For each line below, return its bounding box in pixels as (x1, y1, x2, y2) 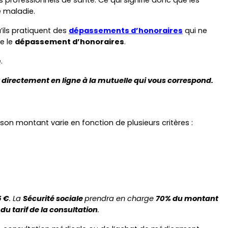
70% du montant (156, 193, 218, 204)
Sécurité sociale (23, 193, 84, 204)
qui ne (183, 25, 207, 36)
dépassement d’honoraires (15, 36, 124, 47)
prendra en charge (84, 193, 156, 204)
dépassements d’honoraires (69, 25, 183, 36)
